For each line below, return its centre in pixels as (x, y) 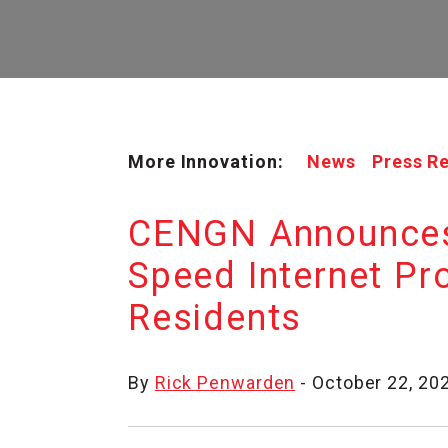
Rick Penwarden (225, 383)
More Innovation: (206, 162)
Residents (215, 318)
